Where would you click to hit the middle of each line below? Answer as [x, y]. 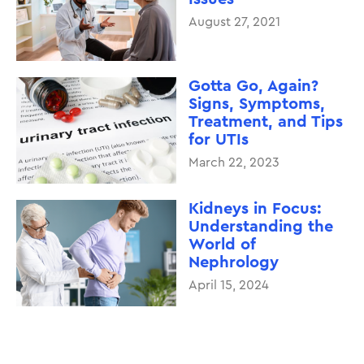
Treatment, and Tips [265, 121]
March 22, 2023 [234, 162]
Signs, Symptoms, [256, 104]
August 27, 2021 [234, 22]
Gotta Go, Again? [253, 86]
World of [221, 244]
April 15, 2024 [228, 285]
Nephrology [233, 262]
